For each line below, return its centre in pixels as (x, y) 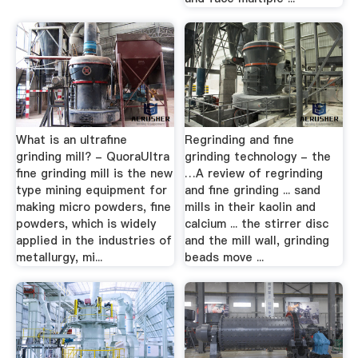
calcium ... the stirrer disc (257, 224)
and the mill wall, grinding (257, 241)
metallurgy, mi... (59, 257)
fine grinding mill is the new (94, 173)
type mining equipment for (91, 190)
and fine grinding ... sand (253, 190)
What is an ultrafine (71, 140)
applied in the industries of (93, 241)
